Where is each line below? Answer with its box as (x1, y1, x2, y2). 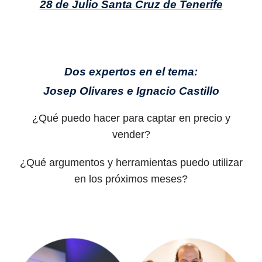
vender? (112, 128, 150, 140)
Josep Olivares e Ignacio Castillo (43, 85, 219, 98)
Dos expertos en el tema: (64, 65, 198, 78)
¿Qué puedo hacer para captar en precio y (32, 112, 230, 124)
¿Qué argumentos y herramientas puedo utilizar (19, 156, 243, 168)
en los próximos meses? (74, 173, 188, 185)
